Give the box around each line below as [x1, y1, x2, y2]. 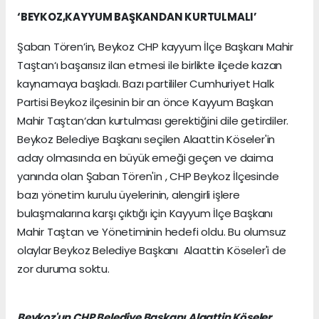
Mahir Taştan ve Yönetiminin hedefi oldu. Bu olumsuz [17, 224, 287, 240]
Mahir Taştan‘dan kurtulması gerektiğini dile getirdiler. [17, 113, 289, 129]
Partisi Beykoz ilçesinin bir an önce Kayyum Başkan [17, 95, 273, 110]
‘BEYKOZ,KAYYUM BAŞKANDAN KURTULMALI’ [17, 9, 258, 25]
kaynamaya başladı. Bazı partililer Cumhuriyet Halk [17, 76, 274, 92]
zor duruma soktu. [17, 261, 110, 277]
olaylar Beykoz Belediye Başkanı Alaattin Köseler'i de [17, 243, 286, 258]
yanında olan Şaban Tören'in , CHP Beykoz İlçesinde [17, 169, 279, 184]
